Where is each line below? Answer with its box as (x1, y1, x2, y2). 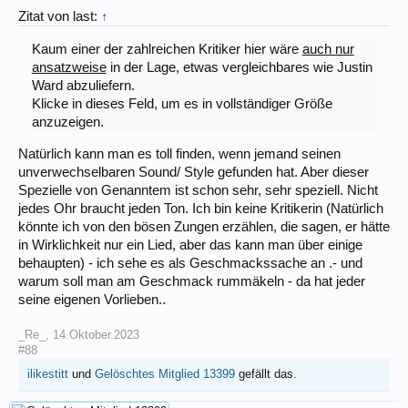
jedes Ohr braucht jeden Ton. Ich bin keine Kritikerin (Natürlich (18, 200, 383, 216)
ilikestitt (27, 366, 68, 381)
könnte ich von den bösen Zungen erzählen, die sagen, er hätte (18, 219, 390, 234)
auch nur (301, 41, 354, 56)
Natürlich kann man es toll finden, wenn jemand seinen (18, 146, 341, 161)
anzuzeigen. (31, 114, 104, 129)
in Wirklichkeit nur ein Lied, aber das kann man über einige (18, 237, 362, 252)
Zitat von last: (18, 9, 101, 25)
